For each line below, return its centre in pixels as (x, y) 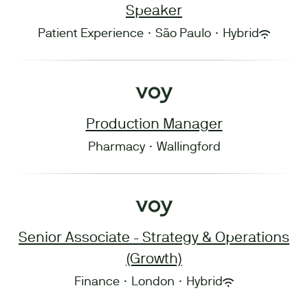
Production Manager (154, 125)
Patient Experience (91, 34)
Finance (97, 282)
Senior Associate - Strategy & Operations (154, 238)
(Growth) (154, 260)
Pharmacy (116, 147)
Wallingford (188, 147)
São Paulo (183, 34)
